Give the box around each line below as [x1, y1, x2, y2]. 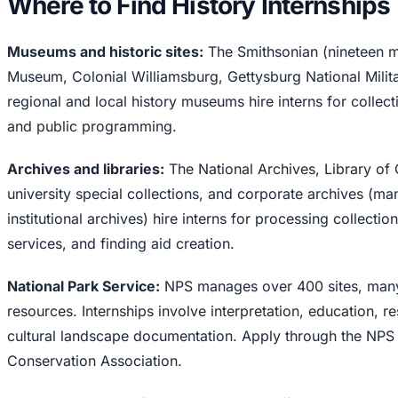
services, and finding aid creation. [7, 234, 235, 252]
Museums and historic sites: [7, 42, 203, 60]
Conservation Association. [7, 351, 182, 370]
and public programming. [7, 116, 177, 135]
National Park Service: [7, 276, 160, 295]
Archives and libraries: [7, 159, 164, 178]
